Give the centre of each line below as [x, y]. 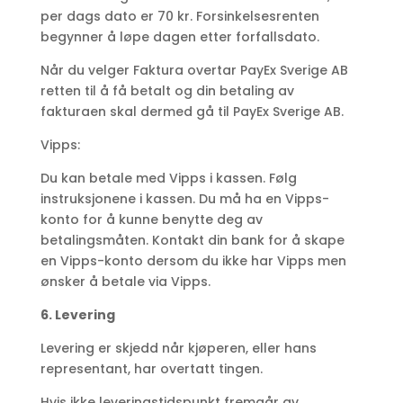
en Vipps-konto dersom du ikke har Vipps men [193, 261]
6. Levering [77, 315]
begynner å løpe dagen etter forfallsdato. [179, 37]
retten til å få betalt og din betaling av [167, 91]
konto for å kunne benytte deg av [151, 220]
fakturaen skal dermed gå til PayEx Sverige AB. [192, 112]
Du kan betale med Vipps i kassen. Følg [168, 179]
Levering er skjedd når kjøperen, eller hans [178, 349]
